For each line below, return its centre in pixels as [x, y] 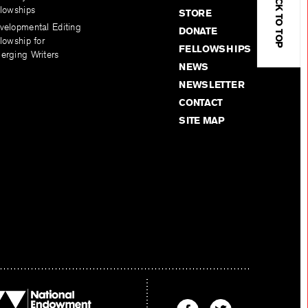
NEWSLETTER [212, 85]
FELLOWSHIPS [215, 49]
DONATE [198, 31]
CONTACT [201, 103]
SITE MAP [202, 121]
